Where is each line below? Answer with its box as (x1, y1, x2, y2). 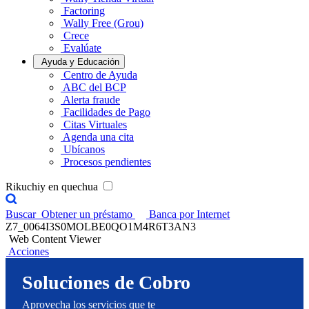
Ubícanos (63, 143, 105, 155)
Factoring (63, 5, 105, 17)
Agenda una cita (63, 131, 134, 143)
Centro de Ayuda (63, 69, 137, 81)
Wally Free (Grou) (63, 17, 143, 29)
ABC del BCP (63, 81, 126, 93)
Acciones (8, 246, 49, 257)
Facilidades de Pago (63, 106, 150, 118)
